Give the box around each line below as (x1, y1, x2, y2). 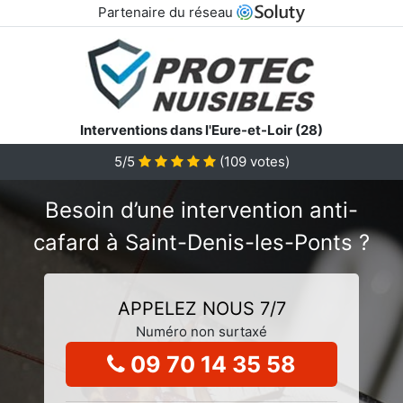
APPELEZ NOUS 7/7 (117, 297, 286, 319)
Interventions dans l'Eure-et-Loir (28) (80, 121, 323, 139)
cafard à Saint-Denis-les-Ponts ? (33, 228, 370, 255)
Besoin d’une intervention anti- (45, 196, 358, 223)
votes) (246, 152, 290, 170)
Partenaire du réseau (97, 4, 237, 21)
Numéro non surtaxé (136, 322, 267, 340)
